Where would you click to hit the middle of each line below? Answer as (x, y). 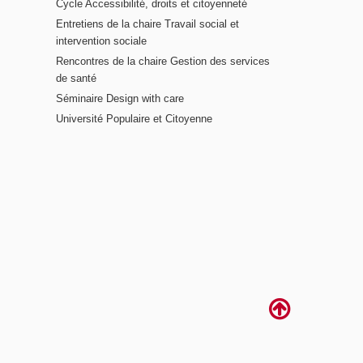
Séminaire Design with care (120, 99)
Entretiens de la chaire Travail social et (147, 24)
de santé (76, 79)
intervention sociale (101, 41)
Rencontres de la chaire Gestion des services (162, 62)
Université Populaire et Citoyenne (134, 118)
